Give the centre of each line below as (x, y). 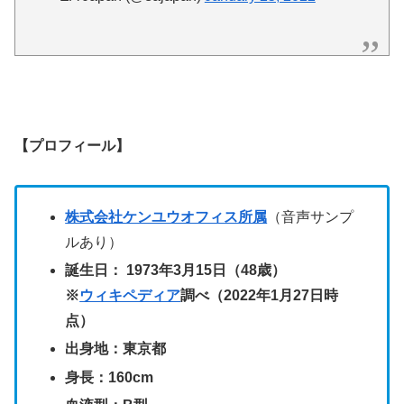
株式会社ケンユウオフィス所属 (166, 216)
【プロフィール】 (72, 146)
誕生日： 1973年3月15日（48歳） (176, 271)
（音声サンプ (311, 216)
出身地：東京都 (116, 349)
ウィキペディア (130, 296)
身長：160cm (110, 377)
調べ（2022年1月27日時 (260, 296)
